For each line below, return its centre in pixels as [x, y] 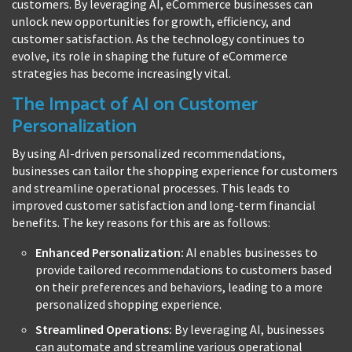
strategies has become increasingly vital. [121, 73]
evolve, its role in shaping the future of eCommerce [150, 55]
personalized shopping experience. [128, 304]
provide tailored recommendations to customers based [183, 269]
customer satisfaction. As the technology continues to [158, 38]
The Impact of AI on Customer [135, 104]
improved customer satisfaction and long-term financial [164, 205]
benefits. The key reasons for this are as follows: [141, 222]
